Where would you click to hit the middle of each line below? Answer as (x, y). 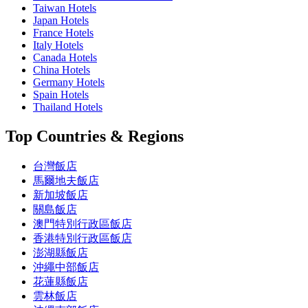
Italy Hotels (58, 45)
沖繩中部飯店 (66, 267)
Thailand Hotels (68, 107)
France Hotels (63, 32)
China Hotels (62, 69)
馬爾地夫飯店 (66, 180)
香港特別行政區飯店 (82, 238)
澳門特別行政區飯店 (82, 223)
